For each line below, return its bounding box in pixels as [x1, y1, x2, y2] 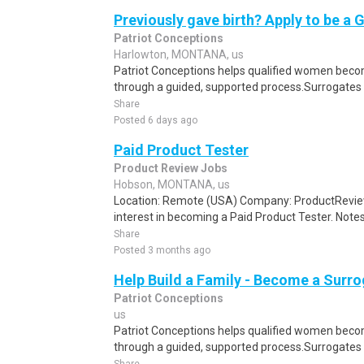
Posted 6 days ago [114, 115, 197, 126]
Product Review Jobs [114, 162, 227, 175]
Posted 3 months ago [114, 245, 210, 256]
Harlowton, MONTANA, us [114, 48, 244, 61]
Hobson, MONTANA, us [114, 178, 230, 191]
